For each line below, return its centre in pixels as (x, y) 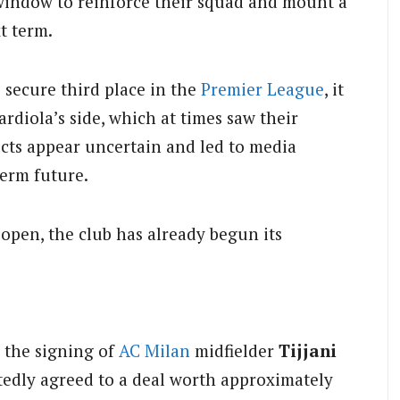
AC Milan (154, 350)
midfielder (234, 350)
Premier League (262, 89)
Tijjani (308, 350)
